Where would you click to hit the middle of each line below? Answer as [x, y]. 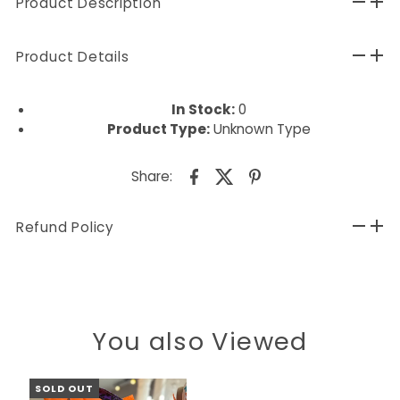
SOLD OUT [64, 388]
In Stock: [203, 109]
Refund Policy [65, 227]
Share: [152, 177]
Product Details [72, 56]
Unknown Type [260, 129]
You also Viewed [200, 341]
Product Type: [158, 129]
